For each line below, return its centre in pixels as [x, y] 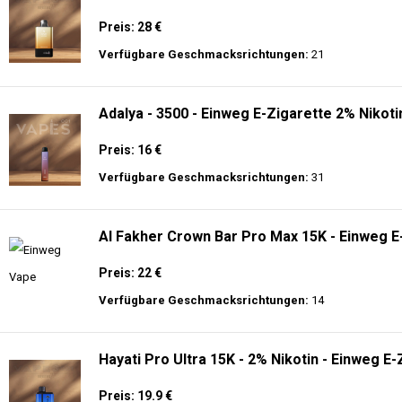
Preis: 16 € [130, 150]
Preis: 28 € [130, 27]
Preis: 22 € [130, 273]
